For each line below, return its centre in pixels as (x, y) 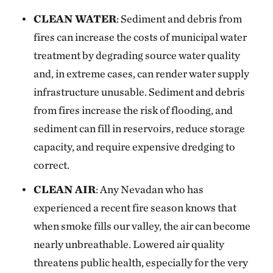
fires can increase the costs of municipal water (140, 37)
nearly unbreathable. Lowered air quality (129, 244)
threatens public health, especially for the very (141, 262)
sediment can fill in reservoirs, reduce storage (140, 128)
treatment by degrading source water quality (137, 55)
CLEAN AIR (65, 189)
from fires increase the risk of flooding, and (133, 110)
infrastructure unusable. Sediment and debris (140, 92)
